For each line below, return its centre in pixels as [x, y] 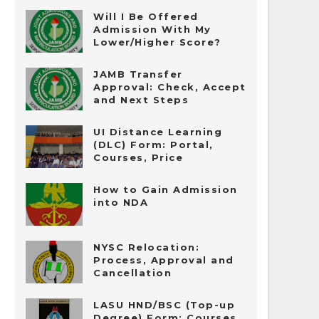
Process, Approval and [164, 260]
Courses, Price [138, 157]
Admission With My [152, 29]
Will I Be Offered [146, 16]
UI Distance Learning [158, 132]
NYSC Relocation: [146, 247]
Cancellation [132, 273]
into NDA [121, 202]
